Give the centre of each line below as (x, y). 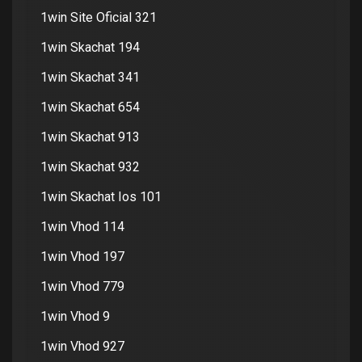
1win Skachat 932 (90, 166)
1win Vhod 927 (82, 346)
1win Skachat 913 (90, 137)
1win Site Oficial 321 (99, 17)
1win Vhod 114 (82, 226)
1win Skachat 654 (90, 107)
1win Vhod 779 (82, 286)
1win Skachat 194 (90, 47)
